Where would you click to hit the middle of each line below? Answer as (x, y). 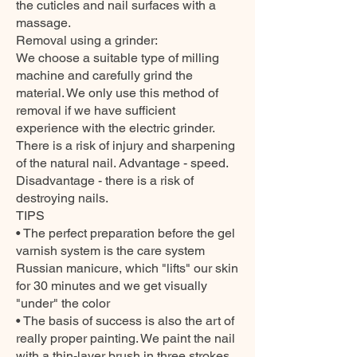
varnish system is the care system (110, 251)
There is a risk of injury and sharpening (126, 145)
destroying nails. (62, 198)
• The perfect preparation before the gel (126, 233)
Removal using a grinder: (87, 40)
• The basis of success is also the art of (125, 321)
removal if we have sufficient (96, 110)
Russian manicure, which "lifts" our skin (127, 268)
